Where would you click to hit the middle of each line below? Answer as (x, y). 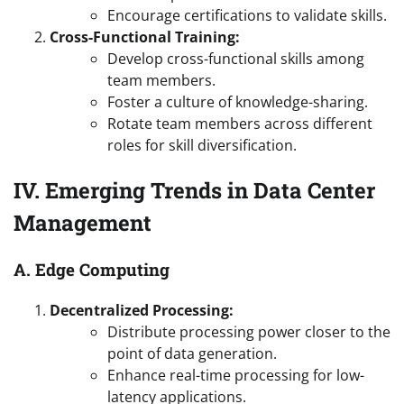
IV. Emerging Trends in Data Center (194, 190)
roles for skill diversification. (202, 146)
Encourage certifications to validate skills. (247, 16)
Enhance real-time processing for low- (236, 375)
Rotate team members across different (240, 124)
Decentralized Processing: (142, 310)
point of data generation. (192, 353)
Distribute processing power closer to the (249, 331)
